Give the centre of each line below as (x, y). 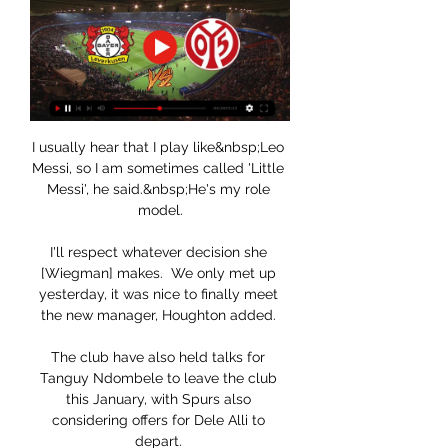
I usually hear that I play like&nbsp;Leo (158, 147)
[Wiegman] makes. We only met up (158, 273)
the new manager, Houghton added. (160, 315)
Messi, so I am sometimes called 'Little (158, 168)
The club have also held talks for (158, 357)
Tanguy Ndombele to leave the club (158, 378)
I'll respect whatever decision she (158, 252)
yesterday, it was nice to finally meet (158, 294)
